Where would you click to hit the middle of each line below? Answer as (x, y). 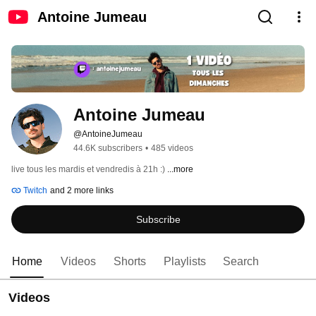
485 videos (172, 148)
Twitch (34, 191)
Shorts (130, 262)
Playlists (185, 262)
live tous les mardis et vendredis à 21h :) (89, 170)
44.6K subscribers (108, 148)
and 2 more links (82, 191)
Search (241, 262)
